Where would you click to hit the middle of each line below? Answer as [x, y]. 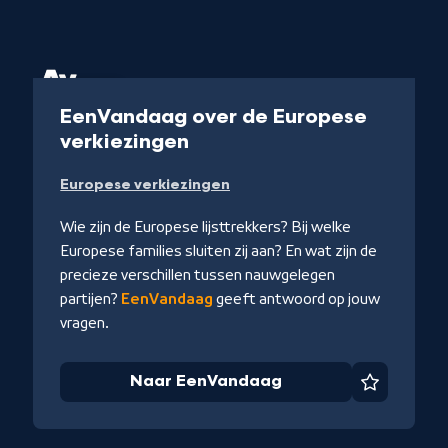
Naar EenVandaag [205, 382]
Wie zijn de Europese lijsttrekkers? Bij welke [206, 227]
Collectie [81, 94]
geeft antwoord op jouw [297, 299]
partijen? [91, 299]
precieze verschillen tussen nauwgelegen [198, 275]
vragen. [85, 323]
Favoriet [407, 392]
